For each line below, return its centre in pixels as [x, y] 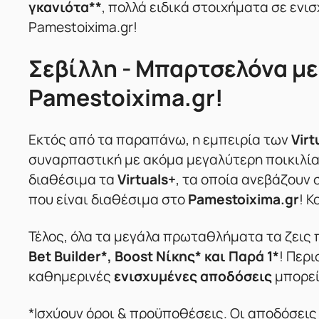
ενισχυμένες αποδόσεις [193, 277]
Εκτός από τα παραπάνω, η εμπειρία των [160, 140]
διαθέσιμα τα [73, 180]
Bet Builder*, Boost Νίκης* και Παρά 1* [154, 257]
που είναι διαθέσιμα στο [108, 200]
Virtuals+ [147, 180]
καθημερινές [71, 277]
